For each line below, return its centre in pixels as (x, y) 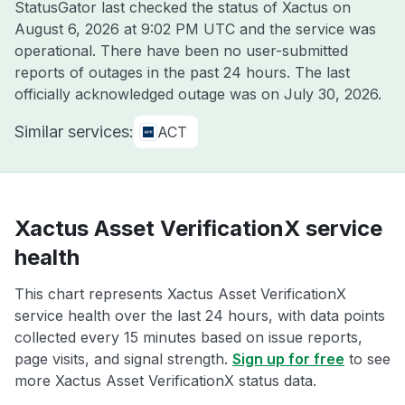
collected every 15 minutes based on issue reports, (188, 337)
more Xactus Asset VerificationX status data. (165, 381)
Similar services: (74, 132)
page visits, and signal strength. (123, 359)
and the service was (306, 29)
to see (367, 359)
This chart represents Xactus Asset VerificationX (180, 294)
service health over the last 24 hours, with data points (200, 316)
